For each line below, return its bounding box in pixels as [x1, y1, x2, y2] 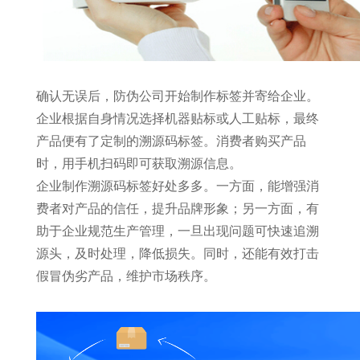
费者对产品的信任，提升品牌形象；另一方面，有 [35, 202, 319, 215]
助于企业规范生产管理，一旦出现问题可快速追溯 [35, 224, 319, 238]
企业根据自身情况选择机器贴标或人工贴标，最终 [35, 112, 319, 125]
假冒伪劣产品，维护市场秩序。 [35, 269, 216, 283]
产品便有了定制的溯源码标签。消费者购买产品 [35, 134, 306, 148]
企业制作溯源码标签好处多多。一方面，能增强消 [35, 179, 319, 193]
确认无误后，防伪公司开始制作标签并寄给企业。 [35, 89, 319, 103]
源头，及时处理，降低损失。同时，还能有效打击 [35, 247, 319, 260]
